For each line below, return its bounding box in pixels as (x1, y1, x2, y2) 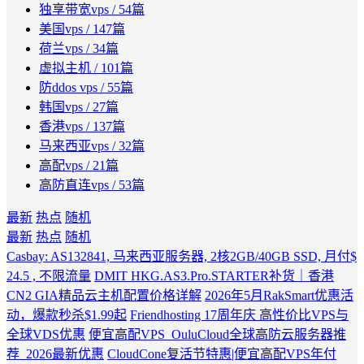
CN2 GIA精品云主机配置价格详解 (6, 288, 201, 303)
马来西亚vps (39, 139, 109, 154)
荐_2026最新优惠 (6, 347, 104, 362)
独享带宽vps (39, 2, 109, 17)
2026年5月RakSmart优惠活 (205, 288, 353, 303)
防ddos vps (39, 80, 97, 95)
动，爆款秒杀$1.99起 (6, 308, 127, 323)
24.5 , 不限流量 (6, 269, 91, 284)
